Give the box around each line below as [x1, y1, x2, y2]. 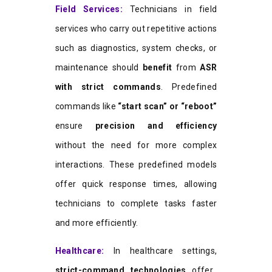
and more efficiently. [55, 217, 138, 228]
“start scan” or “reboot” [115, 101, 217, 111]
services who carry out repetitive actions [55, 23, 217, 33]
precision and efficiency [95, 120, 217, 131]
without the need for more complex [55, 140, 217, 150]
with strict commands [55, 81, 161, 92]
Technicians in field [129, 4, 217, 14]
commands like [55, 101, 116, 111]
